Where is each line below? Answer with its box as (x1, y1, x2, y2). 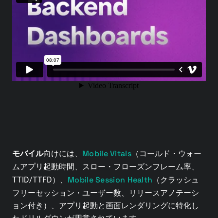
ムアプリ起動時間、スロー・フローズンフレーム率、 (12, 162, 199, 172)
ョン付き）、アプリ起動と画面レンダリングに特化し (12, 201, 199, 211)
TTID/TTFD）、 (12, 175, 68, 185)
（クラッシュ (152, 175, 200, 185)
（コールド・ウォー (131, 149, 201, 159)
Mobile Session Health (68, 175, 153, 185)
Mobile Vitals (82, 148, 131, 159)
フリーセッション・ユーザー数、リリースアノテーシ (12, 188, 199, 198)
